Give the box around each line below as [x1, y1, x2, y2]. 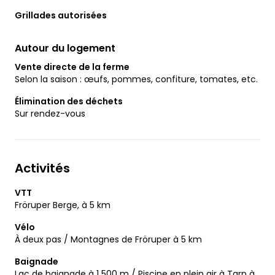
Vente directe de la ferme [15, 60, 130, 73]
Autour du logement [15, 41, 115, 55]
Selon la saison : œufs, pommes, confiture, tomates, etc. [15, 72, 258, 85]
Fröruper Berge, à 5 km [15, 198, 110, 211]
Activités [15, 159, 70, 177]
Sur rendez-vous [15, 107, 85, 120]
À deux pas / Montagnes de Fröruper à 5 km [15, 233, 202, 246]
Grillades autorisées [15, 9, 107, 21]
